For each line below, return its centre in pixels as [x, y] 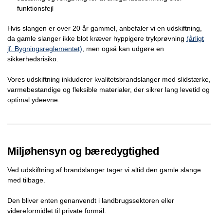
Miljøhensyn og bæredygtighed [83, 151]
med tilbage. [26, 180]
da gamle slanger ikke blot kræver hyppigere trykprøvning [97, 38]
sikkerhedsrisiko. [33, 59]
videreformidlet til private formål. [57, 210]
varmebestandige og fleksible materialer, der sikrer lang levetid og [109, 89]
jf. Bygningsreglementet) [45, 48]
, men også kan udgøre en [123, 48]
